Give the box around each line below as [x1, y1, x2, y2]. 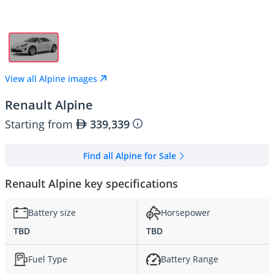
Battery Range [161, 253, 218, 265]
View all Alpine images [5, 72, 97, 84]
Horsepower [161, 207, 210, 219]
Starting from [5, 117, 76, 131]
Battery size [28, 207, 76, 219]
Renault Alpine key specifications [5, 176, 178, 191]
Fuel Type [28, 253, 67, 265]
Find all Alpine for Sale [83, 149, 177, 161]
